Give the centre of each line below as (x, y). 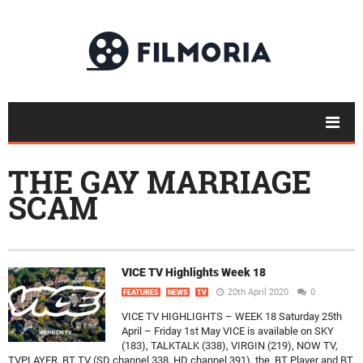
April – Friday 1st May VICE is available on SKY (228, 331)
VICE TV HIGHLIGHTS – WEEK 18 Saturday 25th (232, 316)
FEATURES (141, 293)
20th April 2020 (258, 292)
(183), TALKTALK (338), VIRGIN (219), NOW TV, (230, 346)
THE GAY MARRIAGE (160, 181)
